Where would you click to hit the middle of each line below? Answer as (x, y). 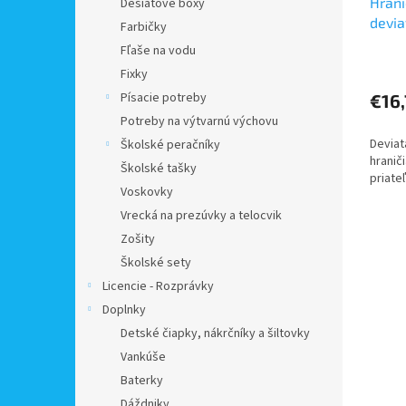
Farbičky (144, 27)
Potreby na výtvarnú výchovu (199, 121)
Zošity (138, 239)
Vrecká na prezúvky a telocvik (201, 216)
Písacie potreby (164, 98)
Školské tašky (159, 169)
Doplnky (124, 310)
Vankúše (143, 357)
